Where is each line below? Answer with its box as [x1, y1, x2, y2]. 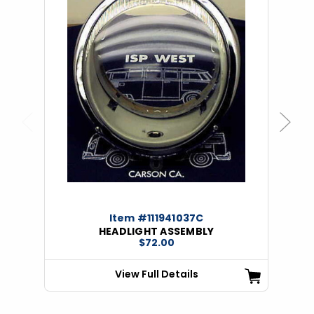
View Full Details [114, 266, 198, 281]
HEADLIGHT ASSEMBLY [98, 224, 214, 238]
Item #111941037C [109, 210, 204, 225]
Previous [22, 128, 66, 143]
